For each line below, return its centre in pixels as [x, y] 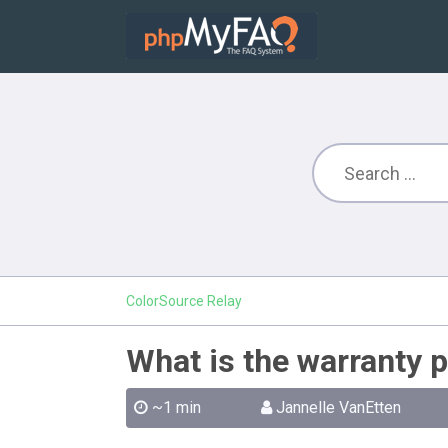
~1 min [176, 407]
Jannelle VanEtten [338, 407]
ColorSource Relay [184, 301]
